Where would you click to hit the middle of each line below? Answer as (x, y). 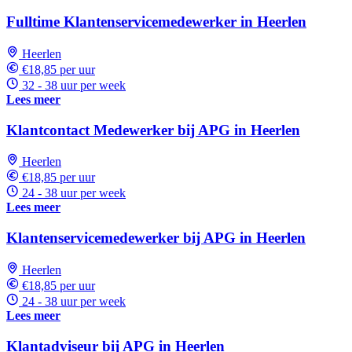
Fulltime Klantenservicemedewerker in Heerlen (156, 22)
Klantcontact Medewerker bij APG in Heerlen (153, 130)
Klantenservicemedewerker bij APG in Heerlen (156, 238)
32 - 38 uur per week (74, 85)
